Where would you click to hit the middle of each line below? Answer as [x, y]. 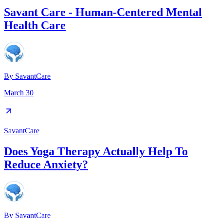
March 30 [19, 93]
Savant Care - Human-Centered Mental [103, 12]
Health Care [35, 26]
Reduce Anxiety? [46, 165]
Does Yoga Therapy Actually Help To [96, 152]
